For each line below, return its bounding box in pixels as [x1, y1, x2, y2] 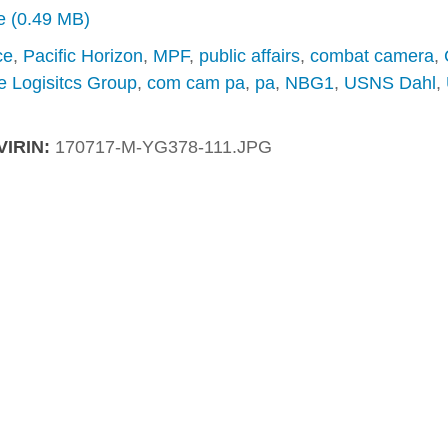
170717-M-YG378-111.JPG [54, 137, 272, 157]
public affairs [198, 46, 300, 66]
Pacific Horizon [22, 46, 143, 66]
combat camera [309, 46, 434, 66]
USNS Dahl [343, 73, 436, 93]
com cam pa [146, 73, 245, 93]
